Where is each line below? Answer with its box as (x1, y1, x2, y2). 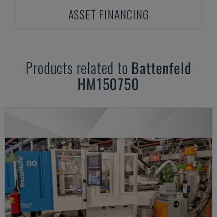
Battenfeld (131, 57, 191, 78)
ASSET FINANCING (68, 5, 149, 23)
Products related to (26, 57, 132, 78)
